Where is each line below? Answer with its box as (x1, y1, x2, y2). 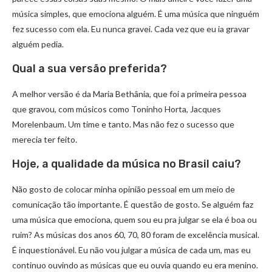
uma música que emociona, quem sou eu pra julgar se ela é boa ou (12, 214, 257, 225)
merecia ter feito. (12, 134, 77, 145)
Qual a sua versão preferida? (12, 62, 167, 76)
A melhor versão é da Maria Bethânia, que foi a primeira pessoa (12, 89, 246, 100)
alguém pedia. (12, 39, 64, 50)
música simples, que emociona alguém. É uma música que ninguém (12, 8, 259, 19)
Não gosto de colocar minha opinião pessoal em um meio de (12, 184, 235, 195)
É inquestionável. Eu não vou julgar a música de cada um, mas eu (12, 245, 251, 256)
